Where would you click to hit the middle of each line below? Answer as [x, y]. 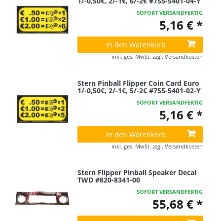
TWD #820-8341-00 [109, 180]
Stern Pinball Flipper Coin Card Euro [139, 83]
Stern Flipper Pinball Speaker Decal [137, 173]
